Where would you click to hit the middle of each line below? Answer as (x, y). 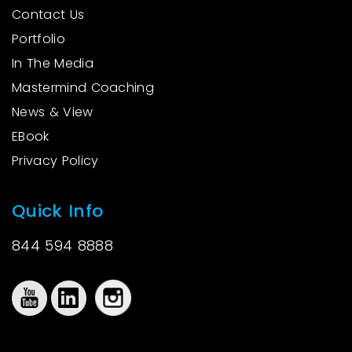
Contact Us (48, 15)
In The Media (53, 64)
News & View (53, 112)
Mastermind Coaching (83, 88)
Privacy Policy (55, 161)
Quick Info (58, 211)
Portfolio (38, 39)
